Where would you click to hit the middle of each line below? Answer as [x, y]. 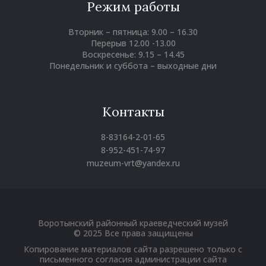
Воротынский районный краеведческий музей [133, 223]
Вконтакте [151, 211]
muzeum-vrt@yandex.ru [133, 163]
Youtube [163, 211]
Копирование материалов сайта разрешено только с [133, 249]
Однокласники [168, 211]
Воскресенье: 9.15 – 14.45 [133, 55]
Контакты [133, 112]
